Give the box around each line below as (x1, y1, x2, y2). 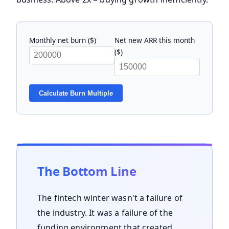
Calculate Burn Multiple (39, 89, 113, 97)
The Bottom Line (37, 163, 136, 180)
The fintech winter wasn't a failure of (37, 192, 183, 204)
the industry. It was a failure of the (37, 207, 173, 219)
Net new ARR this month (114, 35, 195, 45)
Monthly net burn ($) (29, 35, 96, 45)
